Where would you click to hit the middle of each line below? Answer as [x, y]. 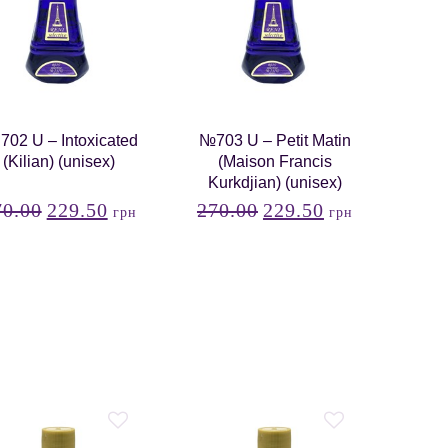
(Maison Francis [274, 161]
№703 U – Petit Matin [274, 140]
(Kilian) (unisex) [58, 161]
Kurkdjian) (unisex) [274, 182]
